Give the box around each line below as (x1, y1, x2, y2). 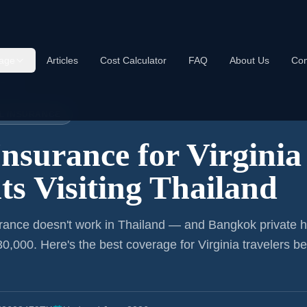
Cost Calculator (99, 55, 167, 66)
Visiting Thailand (26, 169, 278, 206)
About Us (229, 55, 269, 66)
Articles (46, 55, 78, 66)
